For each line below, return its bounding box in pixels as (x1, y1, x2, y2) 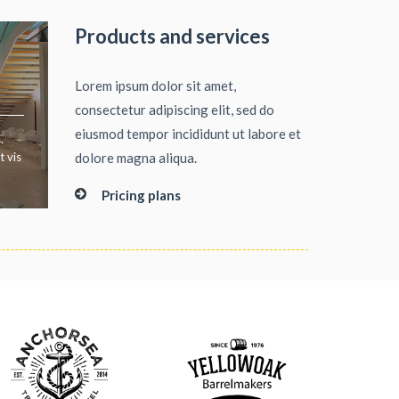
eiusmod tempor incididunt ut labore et (74, 126, 301, 142)
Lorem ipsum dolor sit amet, (74, 77, 236, 94)
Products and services (74, 24, 270, 48)
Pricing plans (101, 187, 181, 203)
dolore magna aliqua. (74, 150, 197, 166)
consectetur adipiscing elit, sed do (74, 102, 274, 118)
